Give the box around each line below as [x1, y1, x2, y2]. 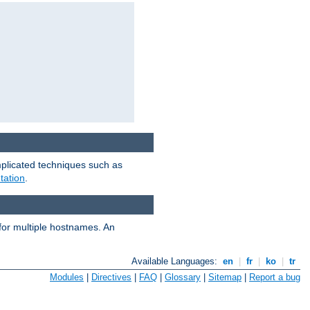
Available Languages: [131, 256, 221, 267]
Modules [50, 271, 84, 282]
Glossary [165, 271, 201, 282]
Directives [91, 271, 131, 282]
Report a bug [249, 271, 300, 282]
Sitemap [208, 271, 241, 282]
